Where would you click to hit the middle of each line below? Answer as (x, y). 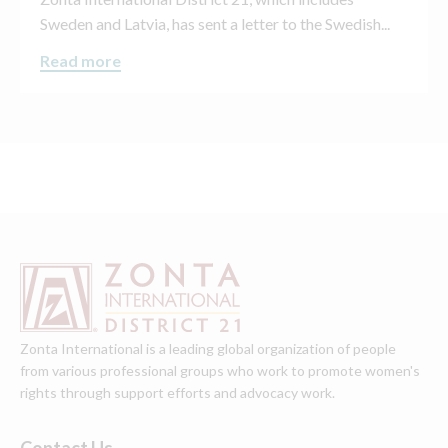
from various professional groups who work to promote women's (220, 371)
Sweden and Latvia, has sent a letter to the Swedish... (215, 23)
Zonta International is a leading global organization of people (208, 349)
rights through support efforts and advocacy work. (177, 393)
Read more (80, 61)
